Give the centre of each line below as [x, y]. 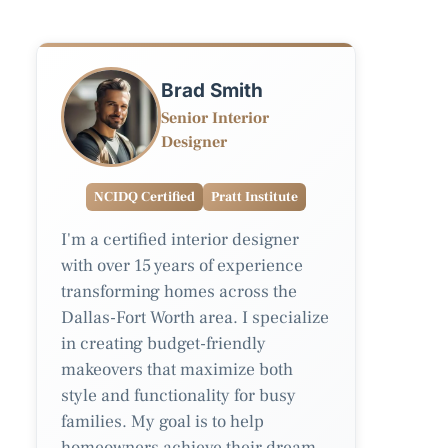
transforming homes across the [179, 291]
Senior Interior [215, 117]
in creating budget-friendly [163, 343]
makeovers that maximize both [177, 369]
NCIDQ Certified [144, 196]
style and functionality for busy [178, 395]
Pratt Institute [254, 196]
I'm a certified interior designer [180, 239]
